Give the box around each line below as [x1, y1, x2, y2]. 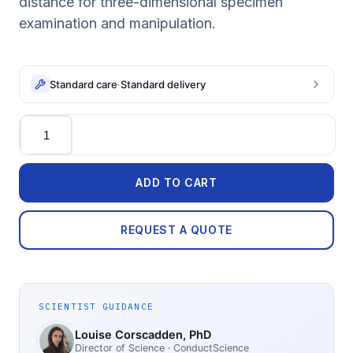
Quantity [18, 113, 68, 129]
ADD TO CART [136, 176, 217, 189]
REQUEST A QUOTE [121, 223, 232, 236]
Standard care [50, 77, 117, 91]
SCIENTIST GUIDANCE [39, 300, 154, 312]
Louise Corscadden [75, 328, 183, 343]
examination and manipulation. [19, 15, 216, 32]
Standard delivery [121, 77, 206, 91]
